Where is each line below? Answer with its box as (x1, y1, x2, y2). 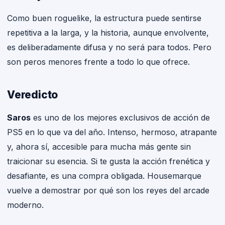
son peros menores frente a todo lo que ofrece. (7, 56, 190, 67)
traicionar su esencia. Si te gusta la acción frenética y (7, 156, 210, 166)
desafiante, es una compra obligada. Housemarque (7, 170, 201, 181)
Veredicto (7, 88, 58, 101)
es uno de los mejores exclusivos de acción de (31, 112, 210, 123)
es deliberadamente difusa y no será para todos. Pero (7, 42, 211, 52)
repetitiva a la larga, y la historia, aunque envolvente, (7, 27, 209, 38)
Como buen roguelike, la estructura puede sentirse (7, 13, 201, 23)
